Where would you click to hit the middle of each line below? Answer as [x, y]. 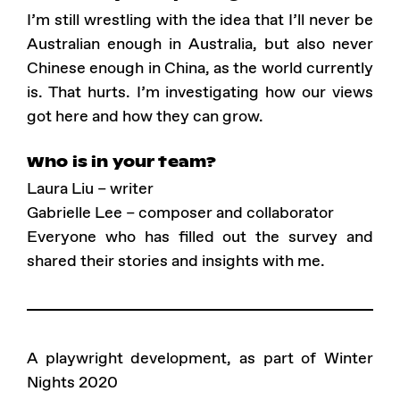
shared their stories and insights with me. [176, 261]
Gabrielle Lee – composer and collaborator [180, 212]
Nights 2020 [72, 382]
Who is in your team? [122, 161]
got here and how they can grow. [145, 116]
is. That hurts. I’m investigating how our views [200, 92]
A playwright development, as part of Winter [200, 358]
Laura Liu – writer [90, 188]
